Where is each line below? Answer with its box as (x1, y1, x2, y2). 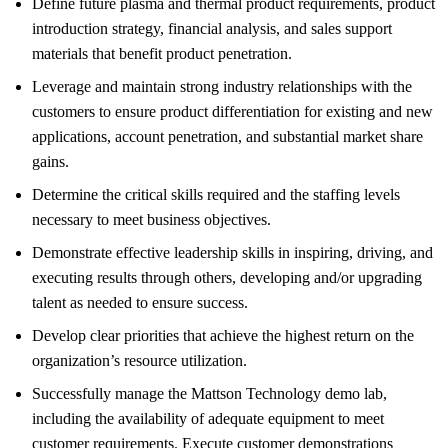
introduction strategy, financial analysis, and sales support (32, 19, 392, 37)
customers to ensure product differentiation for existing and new (32, 102, 433, 120)
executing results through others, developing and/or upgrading (32, 268, 422, 286)
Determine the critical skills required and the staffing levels (32, 185, 400, 203)
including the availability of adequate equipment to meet (32, 409, 384, 427)
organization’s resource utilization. (32, 351, 247, 369)
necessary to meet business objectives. (32, 210, 271, 228)
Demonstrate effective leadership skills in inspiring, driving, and (32, 243, 433, 261)
